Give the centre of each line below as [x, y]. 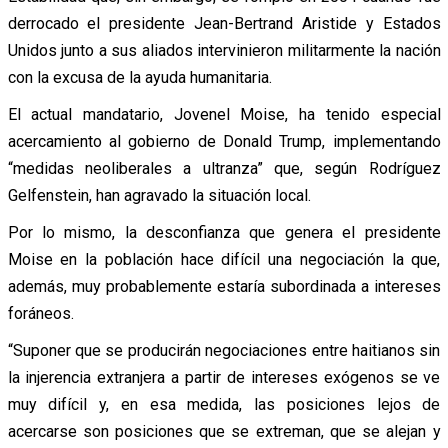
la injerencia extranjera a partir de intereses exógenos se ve [224, 377]
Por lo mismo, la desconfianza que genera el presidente [224, 232]
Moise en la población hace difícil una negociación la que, [224, 259]
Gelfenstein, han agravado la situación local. [159, 195]
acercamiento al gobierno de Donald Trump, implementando [224, 141]
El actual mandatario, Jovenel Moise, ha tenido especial [224, 114]
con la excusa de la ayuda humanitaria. [139, 77]
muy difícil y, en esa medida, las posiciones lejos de [224, 404]
